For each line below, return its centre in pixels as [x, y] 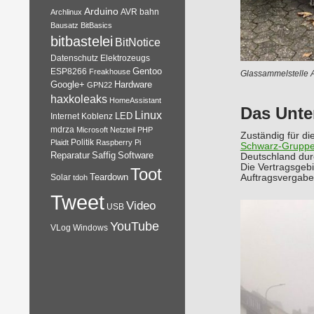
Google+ [68, 84]
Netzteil [123, 130]
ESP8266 [69, 71]
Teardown [109, 177]
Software [136, 155]
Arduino [101, 11]
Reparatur [70, 155]
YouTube [135, 226]
